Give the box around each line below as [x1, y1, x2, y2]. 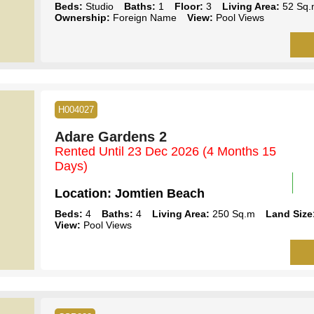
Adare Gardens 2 [54, 128, 167, 144]
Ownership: [54, 11, 110, 23]
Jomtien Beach [111, 186, 205, 200]
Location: [54, 186, 111, 200]
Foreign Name [109, 11, 177, 23]
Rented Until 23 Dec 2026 [54, 144, 203, 158]
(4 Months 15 [202, 144, 276, 158]
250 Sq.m [209, 207, 255, 219]
